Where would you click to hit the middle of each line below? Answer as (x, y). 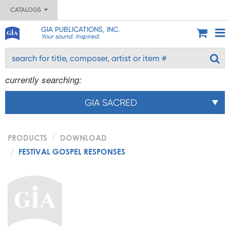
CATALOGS (27, 10)
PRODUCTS (27, 138)
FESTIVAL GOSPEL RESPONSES (72, 151)
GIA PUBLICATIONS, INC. (80, 29)
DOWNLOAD (83, 138)
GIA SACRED (111, 102)
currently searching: (43, 80)
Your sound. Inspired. (70, 36)
